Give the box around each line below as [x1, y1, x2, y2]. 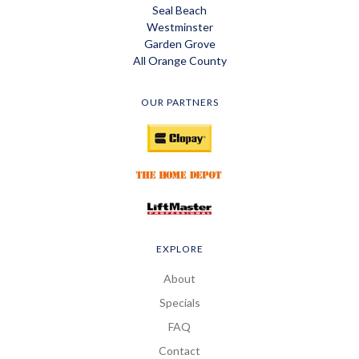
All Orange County [132, 54, 227, 67]
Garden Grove [143, 37, 216, 50]
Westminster [146, 20, 213, 34]
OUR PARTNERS [140, 96, 219, 108]
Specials [159, 296, 200, 310]
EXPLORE [155, 243, 204, 256]
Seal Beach [152, 3, 207, 17]
